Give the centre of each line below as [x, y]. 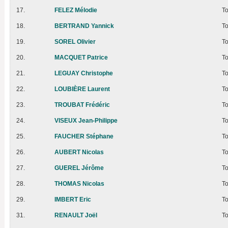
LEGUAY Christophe [84, 74]
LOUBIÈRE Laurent [82, 89]
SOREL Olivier [75, 42]
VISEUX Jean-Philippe [86, 121]
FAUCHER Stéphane [84, 137]
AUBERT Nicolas [79, 152]
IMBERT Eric [73, 200]
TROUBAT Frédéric [82, 105]
